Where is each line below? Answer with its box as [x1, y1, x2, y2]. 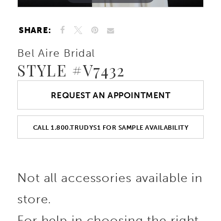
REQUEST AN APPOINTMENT [51, 90, 171, 100]
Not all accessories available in [17, 171, 203, 185]
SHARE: [18, 25, 52, 36]
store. [17, 192, 52, 207]
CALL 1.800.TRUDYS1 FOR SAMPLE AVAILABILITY [33, 123, 189, 131]
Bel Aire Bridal [17, 46, 95, 60]
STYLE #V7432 [17, 60, 125, 81]
